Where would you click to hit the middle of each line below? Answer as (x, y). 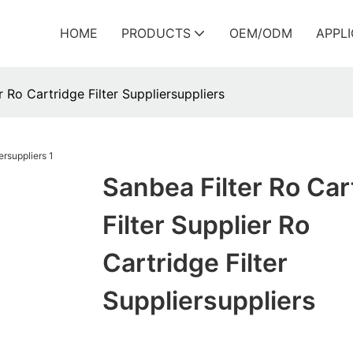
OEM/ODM (261, 33)
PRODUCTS (156, 33)
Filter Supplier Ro (206, 225)
